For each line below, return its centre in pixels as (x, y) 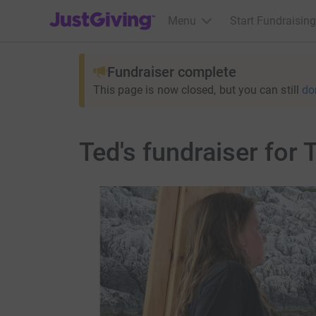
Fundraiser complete (171, 72)
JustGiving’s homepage (107, 12)
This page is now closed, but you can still (196, 90)
